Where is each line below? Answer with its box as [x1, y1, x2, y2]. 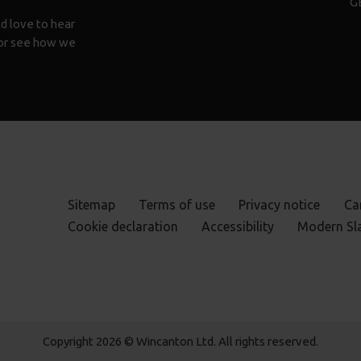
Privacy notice [239, 197, 321, 213]
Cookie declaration [68, 219, 178, 234]
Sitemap [68, 197, 115, 213]
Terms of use [139, 197, 216, 213]
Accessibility [201, 219, 275, 234]
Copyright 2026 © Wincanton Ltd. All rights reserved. [43, 334, 318, 348]
